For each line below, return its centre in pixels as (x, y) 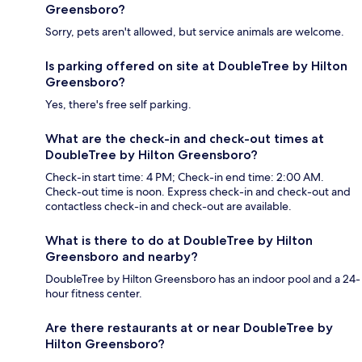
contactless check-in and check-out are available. (168, 206)
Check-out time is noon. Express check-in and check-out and (198, 192)
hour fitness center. (94, 294)
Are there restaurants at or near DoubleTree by (189, 328)
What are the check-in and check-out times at (185, 139)
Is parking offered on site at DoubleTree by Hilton (196, 66)
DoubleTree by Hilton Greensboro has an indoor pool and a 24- (203, 279)
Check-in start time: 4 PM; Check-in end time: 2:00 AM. (185, 177)
